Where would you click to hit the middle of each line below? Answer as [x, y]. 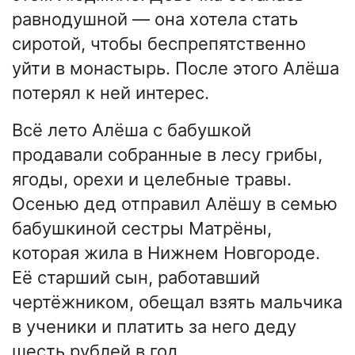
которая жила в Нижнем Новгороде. [166, 253]
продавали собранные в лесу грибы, [167, 155]
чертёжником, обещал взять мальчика [177, 302]
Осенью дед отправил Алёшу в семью [175, 204]
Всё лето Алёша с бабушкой [132, 130]
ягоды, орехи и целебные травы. [152, 179]
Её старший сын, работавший [136, 278]
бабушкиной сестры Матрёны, [142, 229]
